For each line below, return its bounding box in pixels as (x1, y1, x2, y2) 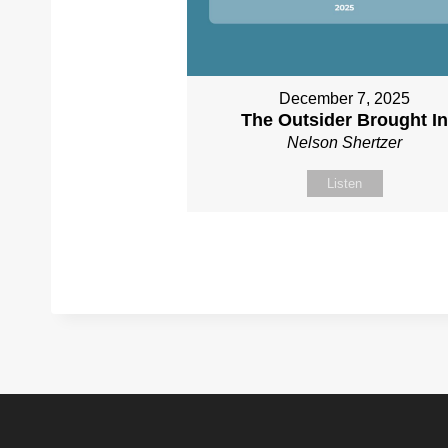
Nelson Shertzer (287, 133, 403, 151)
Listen (327, 175, 363, 191)
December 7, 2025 (279, 89, 411, 107)
